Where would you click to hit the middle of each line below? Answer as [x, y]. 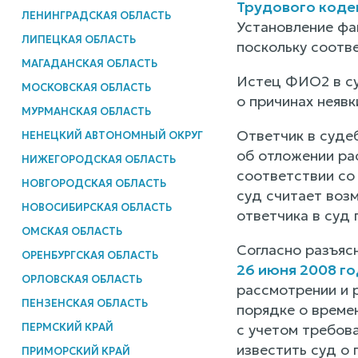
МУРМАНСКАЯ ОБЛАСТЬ [86, 111]
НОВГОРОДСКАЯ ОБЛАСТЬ [93, 183]
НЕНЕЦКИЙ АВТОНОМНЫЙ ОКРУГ [112, 135]
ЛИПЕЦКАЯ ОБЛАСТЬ [78, 39]
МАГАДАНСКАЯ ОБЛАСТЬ [89, 63]
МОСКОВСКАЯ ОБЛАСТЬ [86, 87]
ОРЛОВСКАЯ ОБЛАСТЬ [82, 279]
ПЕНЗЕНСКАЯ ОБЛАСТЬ [84, 303]
